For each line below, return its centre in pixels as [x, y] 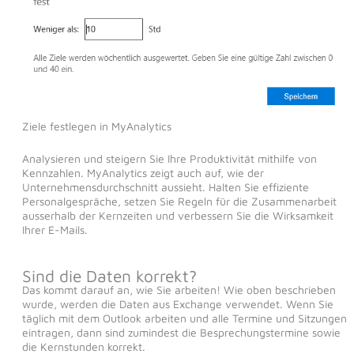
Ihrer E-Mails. [55, 229]
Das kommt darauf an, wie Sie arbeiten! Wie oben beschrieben [179, 289]
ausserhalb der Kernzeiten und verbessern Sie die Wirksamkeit [177, 215]
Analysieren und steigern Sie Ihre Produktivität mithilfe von [169, 158]
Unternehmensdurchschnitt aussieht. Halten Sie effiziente [165, 186]
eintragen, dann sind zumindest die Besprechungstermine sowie [181, 332]
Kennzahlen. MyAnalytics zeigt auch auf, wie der [143, 172]
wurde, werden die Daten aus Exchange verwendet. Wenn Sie [177, 303]
